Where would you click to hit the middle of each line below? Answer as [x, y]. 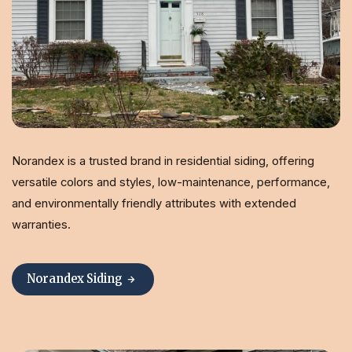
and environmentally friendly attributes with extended [154, 204]
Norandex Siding [74, 279]
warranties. [42, 225]
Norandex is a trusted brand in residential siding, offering [163, 161]
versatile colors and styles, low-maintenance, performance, [170, 183]
